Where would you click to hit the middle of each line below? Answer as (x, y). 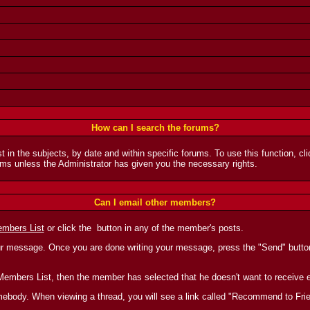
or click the (69, 228)
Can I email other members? (155, 202)
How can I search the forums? (155, 128)
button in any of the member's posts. (168, 228)
